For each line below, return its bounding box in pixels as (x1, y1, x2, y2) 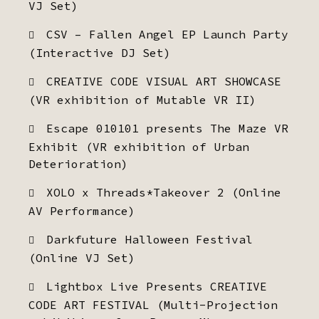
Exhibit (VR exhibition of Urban (28, 140, 249, 154)
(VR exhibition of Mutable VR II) (28, 93, 256, 107)
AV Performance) (28, 204, 135, 218)
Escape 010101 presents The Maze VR (46, 121, 288, 135)
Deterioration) (28, 157, 128, 171)
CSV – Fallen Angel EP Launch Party (46, 27, 288, 41)
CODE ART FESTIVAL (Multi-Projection (28, 298, 278, 312)
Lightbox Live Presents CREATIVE (46, 279, 267, 293)
